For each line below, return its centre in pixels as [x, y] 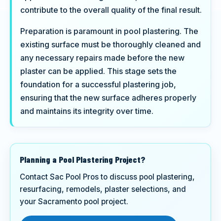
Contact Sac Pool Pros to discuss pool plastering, [108, 177]
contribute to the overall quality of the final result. [111, 10]
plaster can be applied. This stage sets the [98, 71]
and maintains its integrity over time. [87, 111]
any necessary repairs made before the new [102, 57]
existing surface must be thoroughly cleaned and [110, 44]
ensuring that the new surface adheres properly [108, 97]
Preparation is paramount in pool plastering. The [109, 31]
